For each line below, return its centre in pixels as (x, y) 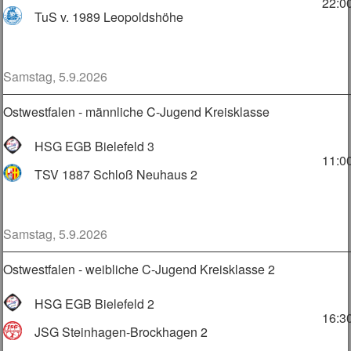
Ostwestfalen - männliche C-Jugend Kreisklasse (137, 111)
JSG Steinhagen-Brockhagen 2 (121, 331)
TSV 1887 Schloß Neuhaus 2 (116, 174)
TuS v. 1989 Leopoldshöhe (109, 16)
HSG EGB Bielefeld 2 (95, 303)
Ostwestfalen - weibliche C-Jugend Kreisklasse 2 (139, 269)
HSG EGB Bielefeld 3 (95, 146)
